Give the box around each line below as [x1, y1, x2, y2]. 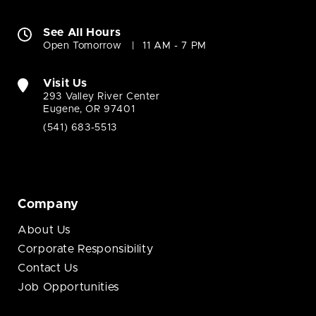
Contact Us [18, 262, 78, 274]
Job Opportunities [18, 281, 119, 293]
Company [18, 198, 80, 212]
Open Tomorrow [43, 41, 122, 51]
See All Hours [43, 27, 121, 39]
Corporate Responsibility [18, 243, 154, 255]
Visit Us [43, 78, 88, 90]
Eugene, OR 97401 [43, 104, 135, 115]
